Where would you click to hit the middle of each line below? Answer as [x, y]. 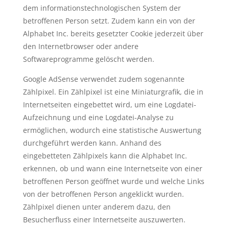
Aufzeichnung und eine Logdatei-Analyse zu [98, 117]
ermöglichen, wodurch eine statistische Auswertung [112, 130]
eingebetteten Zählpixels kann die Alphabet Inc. [105, 156]
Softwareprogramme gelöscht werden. [88, 59]
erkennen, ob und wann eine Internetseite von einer [112, 168]
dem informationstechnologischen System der [102, 8]
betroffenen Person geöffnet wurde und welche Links [113, 181]
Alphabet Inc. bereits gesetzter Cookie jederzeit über [113, 33]
